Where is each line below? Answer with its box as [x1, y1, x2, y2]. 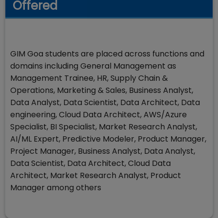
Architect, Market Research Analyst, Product [10, 170, 181, 181]
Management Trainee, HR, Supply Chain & [10, 73, 168, 84]
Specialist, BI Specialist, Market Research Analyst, [10, 121, 197, 132]
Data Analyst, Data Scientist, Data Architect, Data [10, 97, 200, 108]
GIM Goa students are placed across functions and [10, 48, 204, 59]
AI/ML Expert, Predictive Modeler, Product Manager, [10, 133, 206, 145]
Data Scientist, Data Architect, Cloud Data [10, 158, 171, 169]
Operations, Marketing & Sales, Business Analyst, [10, 85, 193, 96]
